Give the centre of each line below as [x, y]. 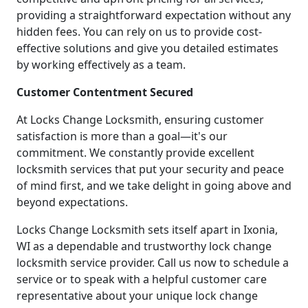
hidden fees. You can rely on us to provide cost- [139, 31]
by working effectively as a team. [101, 64]
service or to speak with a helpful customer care [142, 279]
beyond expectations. [72, 202]
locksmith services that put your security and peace [150, 169]
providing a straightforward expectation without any [154, 15]
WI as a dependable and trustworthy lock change [144, 246]
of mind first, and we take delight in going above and [154, 185]
